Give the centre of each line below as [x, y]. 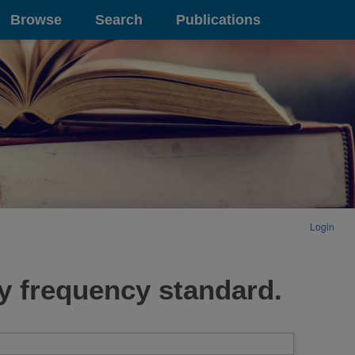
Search [119, 19]
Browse [36, 19]
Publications [218, 19]
